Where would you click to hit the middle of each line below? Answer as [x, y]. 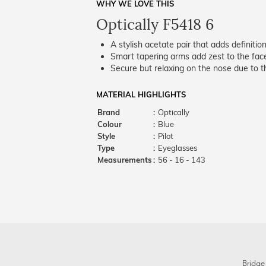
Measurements [125, 160]
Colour [110, 124]
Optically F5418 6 [155, 25]
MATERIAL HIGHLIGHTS [141, 94]
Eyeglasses [177, 148]
